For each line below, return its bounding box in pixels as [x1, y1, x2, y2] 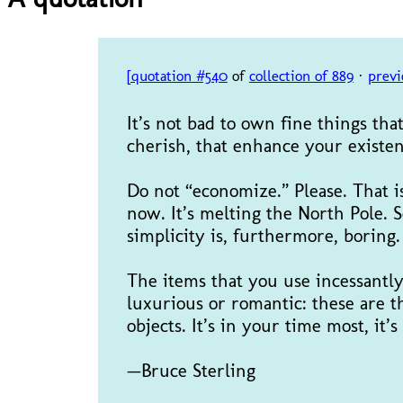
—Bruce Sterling [126, 359, 255, 382]
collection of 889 [248, 67, 354, 85]
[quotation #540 [126, 67, 228, 85]
